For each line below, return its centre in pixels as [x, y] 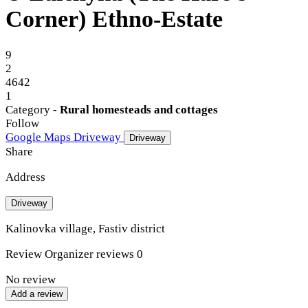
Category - [33, 109]
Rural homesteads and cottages [139, 109]
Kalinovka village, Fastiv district [85, 228]
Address [25, 177]
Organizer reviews [89, 254]
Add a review [37, 294]
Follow [22, 123]
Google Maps [38, 137]
